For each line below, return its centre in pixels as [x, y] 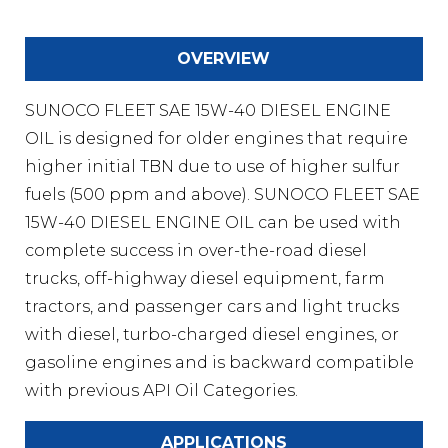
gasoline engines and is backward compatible [219, 362]
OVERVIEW [224, 58]
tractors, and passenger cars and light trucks [211, 306]
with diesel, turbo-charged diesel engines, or [211, 334]
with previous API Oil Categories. [161, 390]
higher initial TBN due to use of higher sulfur [212, 166]
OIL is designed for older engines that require [216, 138]
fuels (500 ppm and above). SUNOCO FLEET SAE [222, 194]
